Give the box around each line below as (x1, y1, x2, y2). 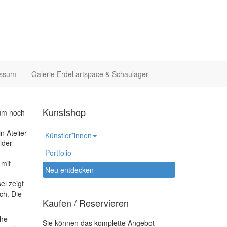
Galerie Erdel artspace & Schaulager (31, 69, 148, 79)
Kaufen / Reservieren (42, 196, 129, 209)
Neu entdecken (45, 165, 94, 175)
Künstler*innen (45, 130, 92, 140)
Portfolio (45, 147, 71, 158)
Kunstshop (42, 105, 86, 119)
